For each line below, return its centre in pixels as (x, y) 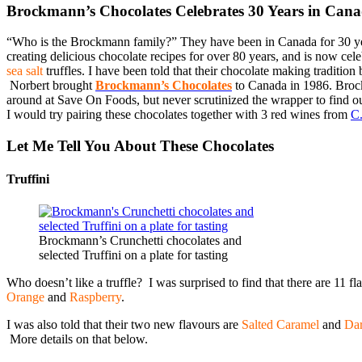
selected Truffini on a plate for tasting (133, 255)
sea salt (25, 71)
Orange (25, 297)
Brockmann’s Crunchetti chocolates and (140, 240)
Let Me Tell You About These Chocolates (140, 145)
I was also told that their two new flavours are (122, 324)
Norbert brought (51, 86)
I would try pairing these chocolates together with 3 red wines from (179, 115)
